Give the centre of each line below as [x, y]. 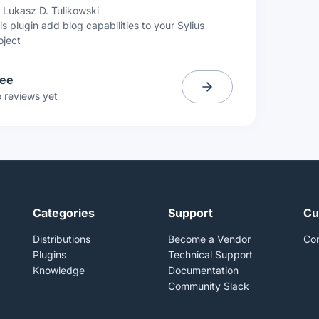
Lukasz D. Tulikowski [51, 10]
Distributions [62, 239]
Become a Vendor [209, 239]
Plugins [49, 255]
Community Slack [209, 286]
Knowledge [59, 270]
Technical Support [210, 255]
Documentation [203, 270]
